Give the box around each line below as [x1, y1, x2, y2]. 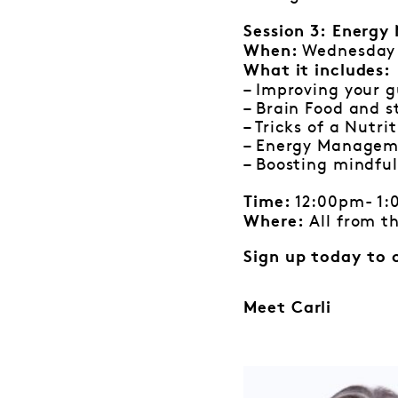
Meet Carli [243, 300, 338, 316]
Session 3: [243, 26, 327, 40]
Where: [243, 216, 305, 230]
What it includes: [243, 65, 392, 79]
